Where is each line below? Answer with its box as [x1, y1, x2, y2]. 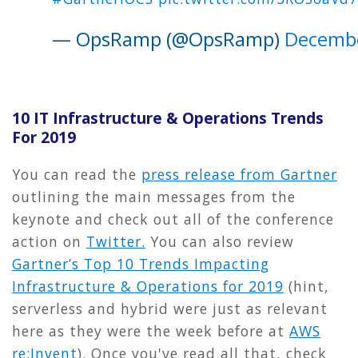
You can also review [145, 231, 294, 251]
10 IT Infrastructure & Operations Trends [12, 106, 324, 129]
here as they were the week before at [12, 320, 289, 340]
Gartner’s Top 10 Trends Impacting [12, 253, 269, 273]
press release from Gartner [141, 164, 337, 184]
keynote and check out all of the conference [12, 209, 334, 229]
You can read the [12, 164, 141, 184]
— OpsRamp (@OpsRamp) [52, 25, 284, 52]
